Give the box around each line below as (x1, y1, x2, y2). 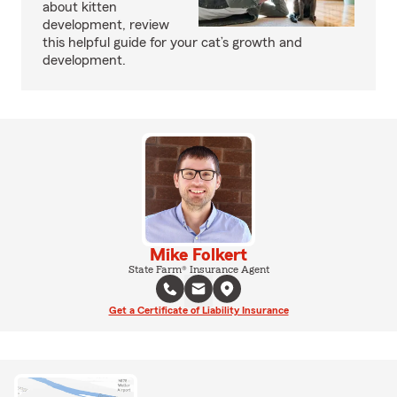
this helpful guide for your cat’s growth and (43, 35, 302, 51)
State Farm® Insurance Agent (128, 264, 269, 276)
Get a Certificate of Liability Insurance (108, 305, 289, 316)
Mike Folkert (150, 246, 247, 265)
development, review (43, 18, 169, 33)
